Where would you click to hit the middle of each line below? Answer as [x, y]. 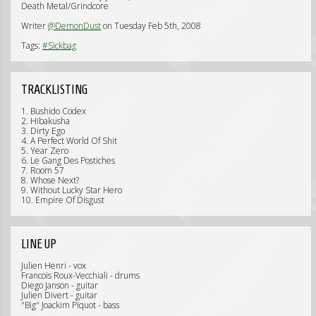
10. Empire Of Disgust [63, 200]
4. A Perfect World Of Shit [69, 141]
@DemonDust [74, 26]
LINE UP [39, 244]
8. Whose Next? [50, 180]
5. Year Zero [45, 151]
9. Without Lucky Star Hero [72, 190]
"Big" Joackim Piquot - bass [70, 305]
